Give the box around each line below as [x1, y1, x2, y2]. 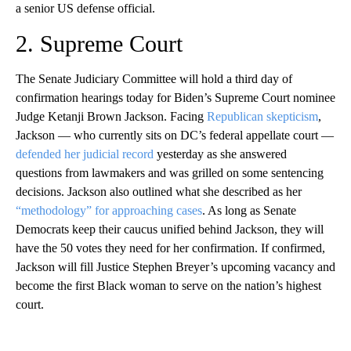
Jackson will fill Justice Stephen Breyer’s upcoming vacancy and [16, 260, 335, 274]
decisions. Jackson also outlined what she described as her [16, 185, 302, 199]
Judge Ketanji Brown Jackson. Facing [16, 110, 207, 124]
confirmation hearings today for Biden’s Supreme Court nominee [16, 91, 335, 105]
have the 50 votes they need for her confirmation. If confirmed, [16, 241, 325, 255]
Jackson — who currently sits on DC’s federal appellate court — [16, 128, 334, 143]
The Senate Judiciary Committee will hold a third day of [16, 72, 292, 86]
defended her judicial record [16, 147, 154, 161]
